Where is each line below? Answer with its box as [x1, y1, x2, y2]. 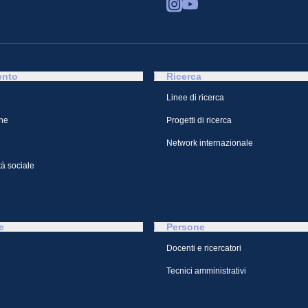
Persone [166, 221, 205, 232]
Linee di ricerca [166, 93, 224, 102]
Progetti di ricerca [166, 115, 232, 125]
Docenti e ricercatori [166, 243, 241, 253]
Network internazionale [166, 138, 253, 148]
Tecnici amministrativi [166, 266, 246, 276]
